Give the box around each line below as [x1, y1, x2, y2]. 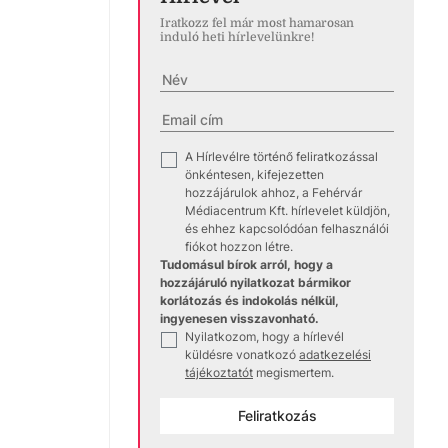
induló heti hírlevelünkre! [160, 30, 314, 44]
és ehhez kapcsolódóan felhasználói [185, 221, 389, 236]
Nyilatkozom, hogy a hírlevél [185, 329, 344, 344]
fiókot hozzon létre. [185, 239, 293, 254]
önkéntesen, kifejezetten [185, 167, 324, 182]
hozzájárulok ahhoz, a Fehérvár [185, 185, 362, 200]
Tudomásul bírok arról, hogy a [160, 257, 333, 272]
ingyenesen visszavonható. [160, 311, 319, 326]
